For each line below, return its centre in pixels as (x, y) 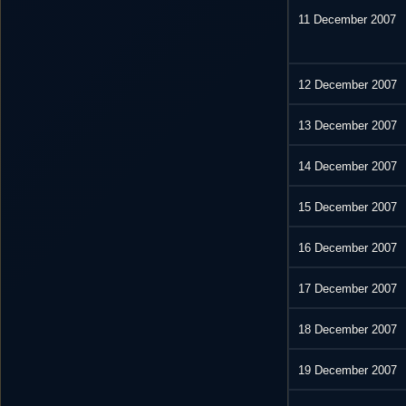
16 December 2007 (348, 248)
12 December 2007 (348, 85)
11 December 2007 (348, 20)
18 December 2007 (348, 330)
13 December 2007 (348, 126)
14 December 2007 (348, 167)
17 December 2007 (348, 289)
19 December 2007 (348, 371)
